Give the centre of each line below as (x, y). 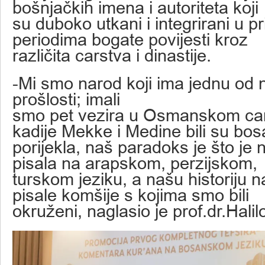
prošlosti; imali (66, 99)
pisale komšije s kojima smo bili (131, 195)
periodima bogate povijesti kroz (130, 39)
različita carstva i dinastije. (112, 55)
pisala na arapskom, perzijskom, (135, 163)
